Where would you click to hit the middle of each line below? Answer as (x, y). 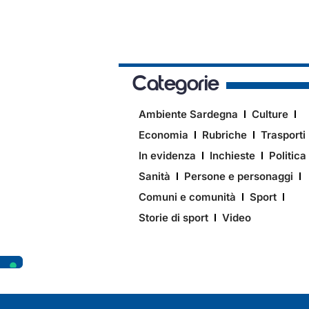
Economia (163, 134)
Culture (270, 114)
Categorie (176, 85)
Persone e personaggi (239, 176)
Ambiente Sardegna (188, 114)
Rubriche (225, 134)
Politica (288, 155)
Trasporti (283, 134)
